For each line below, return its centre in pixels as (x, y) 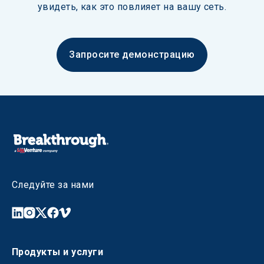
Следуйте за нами (53, 185)
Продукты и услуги (58, 252)
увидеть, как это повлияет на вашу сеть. (132, 7)
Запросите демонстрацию (132, 55)
